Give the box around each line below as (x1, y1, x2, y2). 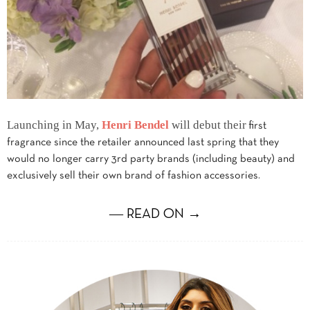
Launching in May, (7, 118, 102, 131)
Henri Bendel (102, 118, 169, 131)
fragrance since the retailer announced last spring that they (7, 138, 279, 147)
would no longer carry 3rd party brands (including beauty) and (7, 154, 295, 164)
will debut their (169, 118, 246, 131)
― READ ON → (109, 208, 201, 221)
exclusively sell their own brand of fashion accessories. (7, 171, 260, 181)
